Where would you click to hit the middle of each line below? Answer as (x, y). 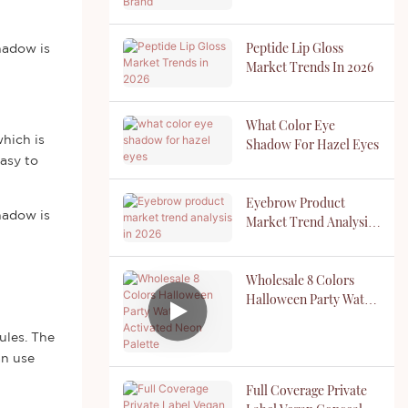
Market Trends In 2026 (309, 66)
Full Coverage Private (306, 390)
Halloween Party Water (311, 299)
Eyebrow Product (295, 202)
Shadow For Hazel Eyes (312, 144)
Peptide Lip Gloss (294, 47)
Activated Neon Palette (309, 318)
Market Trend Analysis (309, 221)
